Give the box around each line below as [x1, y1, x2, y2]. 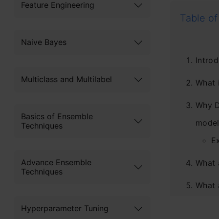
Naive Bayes [21, 37, 66, 47]
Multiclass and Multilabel [21, 74, 112, 85]
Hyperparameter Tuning [21, 203, 109, 214]
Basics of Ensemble [21, 111, 93, 121]
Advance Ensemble [21, 157, 91, 167]
